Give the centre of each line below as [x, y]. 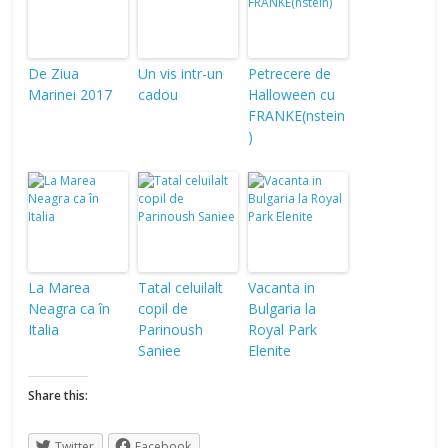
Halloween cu [292, 94]
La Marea [59, 287]
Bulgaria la [282, 308]
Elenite [270, 350]
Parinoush [171, 329]
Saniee [160, 350]
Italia [44, 329]
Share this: [58, 395]
